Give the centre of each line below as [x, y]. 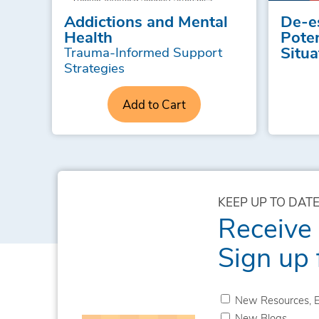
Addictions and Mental [146, 20]
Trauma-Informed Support [143, 51]
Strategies [95, 67]
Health [89, 36]
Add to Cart [154, 104]
